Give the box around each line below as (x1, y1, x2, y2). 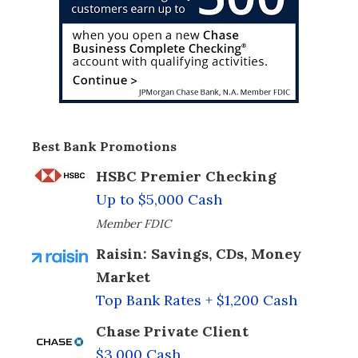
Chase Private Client (96, 322, 249, 341)
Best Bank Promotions (32, 138, 177, 155)
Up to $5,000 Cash (96, 190, 222, 209)
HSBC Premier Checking (96, 167, 276, 186)
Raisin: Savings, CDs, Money (96, 245, 301, 264)
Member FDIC (96, 217, 171, 232)
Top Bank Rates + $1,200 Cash (96, 291, 297, 310)
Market (96, 268, 150, 287)
